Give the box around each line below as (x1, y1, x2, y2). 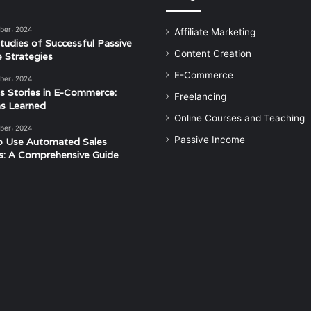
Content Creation (174, 48, 251, 59)
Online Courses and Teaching (174, 112, 305, 124)
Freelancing (174, 91, 226, 102)
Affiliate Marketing (174, 26, 255, 37)
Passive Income (174, 134, 245, 145)
